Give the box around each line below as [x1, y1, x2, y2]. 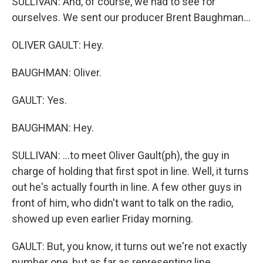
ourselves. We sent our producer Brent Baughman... [12, 11, 251, 23]
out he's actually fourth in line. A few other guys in [12, 181, 242, 193]
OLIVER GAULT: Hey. [12, 39, 104, 51]
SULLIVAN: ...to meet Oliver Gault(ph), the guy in [12, 149, 230, 161]
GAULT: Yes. [12, 94, 67, 106]
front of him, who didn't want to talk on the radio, [12, 197, 233, 209]
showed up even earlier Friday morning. [12, 213, 193, 225]
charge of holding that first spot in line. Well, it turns [12, 165, 249, 177]
